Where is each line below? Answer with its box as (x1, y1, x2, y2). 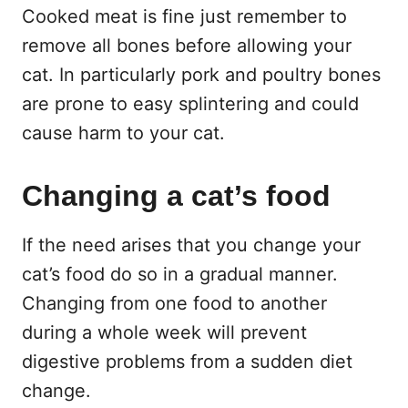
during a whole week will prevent (22, 321, 307, 343)
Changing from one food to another (22, 291, 327, 314)
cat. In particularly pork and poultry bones (22, 63, 381, 86)
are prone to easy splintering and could (22, 92, 359, 115)
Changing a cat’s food (22, 178, 331, 212)
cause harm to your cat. (22, 121, 225, 144)
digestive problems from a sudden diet (22, 350, 352, 372)
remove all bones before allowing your (22, 34, 352, 56)
